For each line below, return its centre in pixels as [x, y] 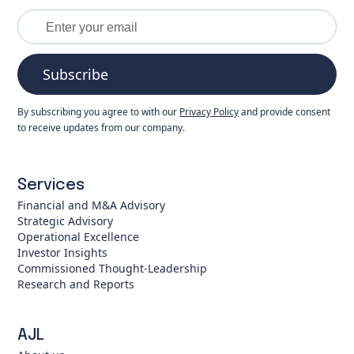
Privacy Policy [209, 112]
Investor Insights [63, 252]
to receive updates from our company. [102, 128]
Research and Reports [76, 284]
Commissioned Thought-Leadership [113, 268]
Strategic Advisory [66, 221]
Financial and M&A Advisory [92, 205]
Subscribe [76, 74]
